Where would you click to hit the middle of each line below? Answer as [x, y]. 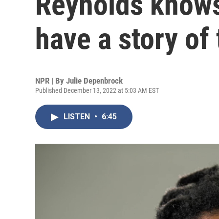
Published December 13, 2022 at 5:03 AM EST [97, 90]
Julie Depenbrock [94, 81]
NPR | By [51, 81]
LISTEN [78, 117]
